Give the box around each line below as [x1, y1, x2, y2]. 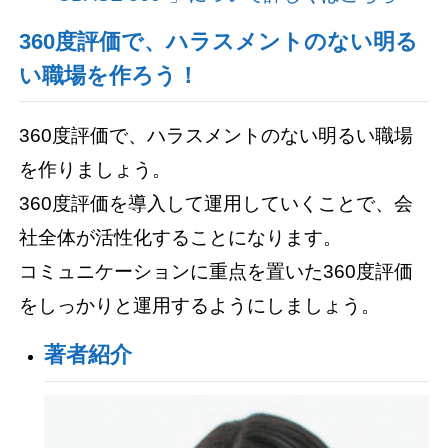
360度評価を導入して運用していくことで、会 [19, 192, 414, 214]
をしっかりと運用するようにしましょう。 [19, 294, 381, 316]
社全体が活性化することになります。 [19, 226, 343, 248]
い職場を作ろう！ [19, 63, 200, 88]
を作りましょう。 [19, 158, 172, 180]
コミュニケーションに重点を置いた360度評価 [19, 260, 414, 282]
